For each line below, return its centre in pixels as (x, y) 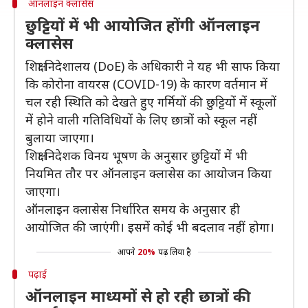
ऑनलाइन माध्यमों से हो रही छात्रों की (138, 296)
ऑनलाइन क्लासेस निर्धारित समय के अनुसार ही (133, 209)
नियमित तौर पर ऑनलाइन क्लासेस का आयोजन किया (148, 173)
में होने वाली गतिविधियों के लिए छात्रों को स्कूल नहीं (141, 120)
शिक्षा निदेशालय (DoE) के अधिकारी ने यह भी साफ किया (153, 66)
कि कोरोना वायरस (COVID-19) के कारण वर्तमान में (146, 84)
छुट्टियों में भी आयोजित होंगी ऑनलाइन (143, 25)
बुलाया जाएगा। (60, 137)
